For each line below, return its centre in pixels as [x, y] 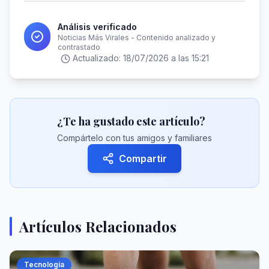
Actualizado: [98, 58]
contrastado [79, 47]
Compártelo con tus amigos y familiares [134, 138]
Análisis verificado [98, 27]
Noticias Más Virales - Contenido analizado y [137, 38]
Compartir [143, 159]
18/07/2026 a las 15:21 [166, 58]
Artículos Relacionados [98, 226]
